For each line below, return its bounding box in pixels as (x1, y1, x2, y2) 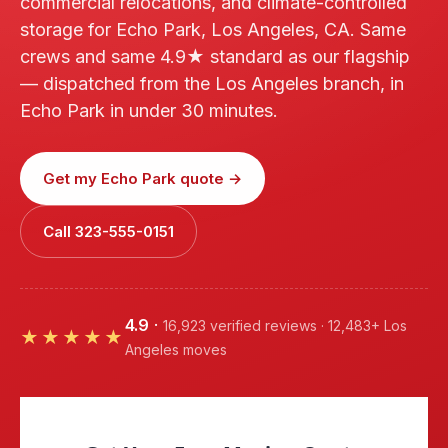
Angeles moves (125, 341, 227, 358)
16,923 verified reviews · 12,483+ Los (163, 317, 407, 334)
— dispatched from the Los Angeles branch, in (20, 73, 404, 94)
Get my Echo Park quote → (43, 169, 242, 188)
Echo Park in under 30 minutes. (20, 100, 278, 121)
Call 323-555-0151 (43, 222, 174, 241)
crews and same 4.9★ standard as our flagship (20, 46, 410, 67)
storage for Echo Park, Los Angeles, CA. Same (20, 19, 406, 40)
